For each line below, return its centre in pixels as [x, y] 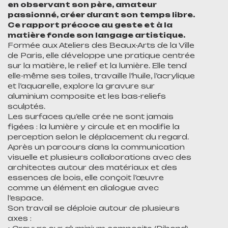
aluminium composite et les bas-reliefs [87, 96]
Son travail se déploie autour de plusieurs [94, 208]
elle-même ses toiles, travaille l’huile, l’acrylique [101, 76]
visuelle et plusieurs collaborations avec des [99, 157]
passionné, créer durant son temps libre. [101, 15]
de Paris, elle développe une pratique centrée [101, 55]
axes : [20, 218]
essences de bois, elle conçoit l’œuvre [86, 177]
